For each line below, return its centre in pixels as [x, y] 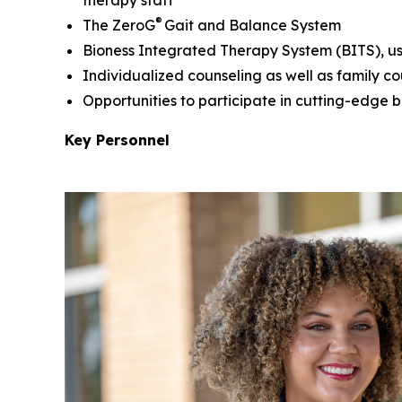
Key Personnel [117, 140]
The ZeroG [119, 25]
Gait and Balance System [253, 25]
